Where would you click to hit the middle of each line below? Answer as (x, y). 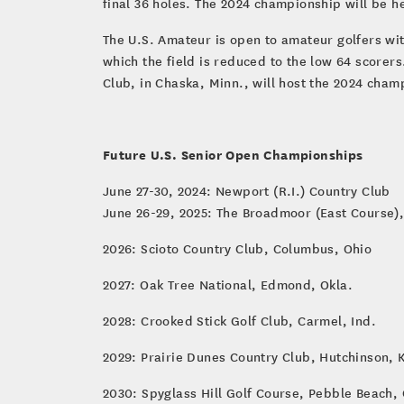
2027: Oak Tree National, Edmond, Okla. (228, 284)
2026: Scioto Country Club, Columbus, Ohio (237, 248)
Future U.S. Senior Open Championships (233, 154)
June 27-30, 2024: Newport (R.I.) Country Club (246, 190)
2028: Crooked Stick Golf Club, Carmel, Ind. (239, 320)
